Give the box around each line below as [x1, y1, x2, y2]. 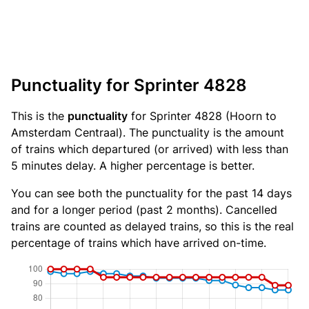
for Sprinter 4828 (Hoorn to [128, 109, 277, 123]
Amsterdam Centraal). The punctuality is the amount [11, 126, 284, 139]
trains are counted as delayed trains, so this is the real [11, 219, 294, 233]
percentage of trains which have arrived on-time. [11, 236, 266, 250]
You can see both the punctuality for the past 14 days [11, 186, 292, 200]
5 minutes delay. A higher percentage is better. [11, 159, 255, 172]
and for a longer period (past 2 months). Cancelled [11, 203, 277, 217]
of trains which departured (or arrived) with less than [11, 142, 288, 156]
